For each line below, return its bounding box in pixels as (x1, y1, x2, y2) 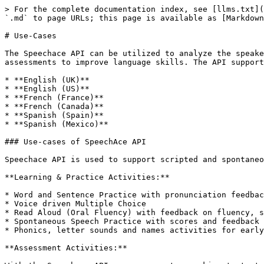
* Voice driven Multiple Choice (5, 199, 146, 208)
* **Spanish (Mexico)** (5, 120, 108, 128)
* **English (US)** (5, 84, 90, 93)
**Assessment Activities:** (5, 243, 127, 252)
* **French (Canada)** (5, 102, 104, 111)
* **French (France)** (5, 93, 104, 102)
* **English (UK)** (5, 75, 90, 84)
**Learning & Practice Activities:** (5, 173, 170, 181)
